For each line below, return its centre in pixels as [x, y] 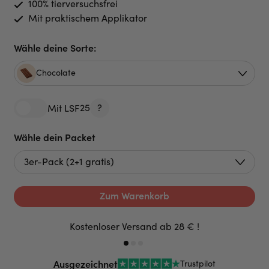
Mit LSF [64, 107]
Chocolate [56, 72]
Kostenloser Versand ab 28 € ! [134, 226]
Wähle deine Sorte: [55, 47]
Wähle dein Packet [55, 137]
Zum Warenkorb [134, 195]
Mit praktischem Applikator [85, 17]
